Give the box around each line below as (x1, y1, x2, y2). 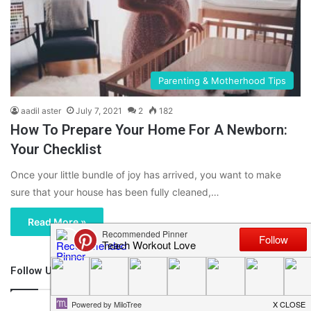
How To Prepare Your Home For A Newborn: (10, 121, 287, 139)
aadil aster (21, 106, 61, 117)
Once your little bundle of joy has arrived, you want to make (10, 169, 281, 181)
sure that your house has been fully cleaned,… (10, 186, 219, 199)
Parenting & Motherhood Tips (158, 75, 286, 87)
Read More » (28, 216, 86, 228)
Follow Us (10, 264, 58, 278)
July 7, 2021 (76, 106, 122, 117)
